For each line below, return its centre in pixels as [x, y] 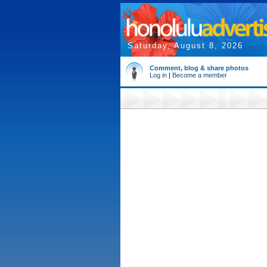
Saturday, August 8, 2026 [185, 46]
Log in [158, 75]
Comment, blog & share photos [199, 68]
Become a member [200, 75]
